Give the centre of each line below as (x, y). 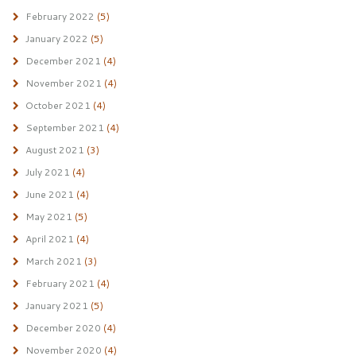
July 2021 (47, 172)
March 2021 (53, 261)
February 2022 (60, 16)
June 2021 (49, 194)
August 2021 (54, 150)
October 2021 (58, 105)
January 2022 (56, 39)
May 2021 (48, 217)
